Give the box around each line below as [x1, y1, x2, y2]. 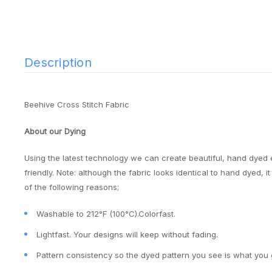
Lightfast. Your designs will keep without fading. [36, 229, 218, 239]
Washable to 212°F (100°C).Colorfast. [36, 209, 175, 219]
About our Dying [24, 126, 86, 136]
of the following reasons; [24, 182, 119, 192]
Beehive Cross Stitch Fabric [24, 100, 129, 109]
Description [24, 55, 92, 70]
